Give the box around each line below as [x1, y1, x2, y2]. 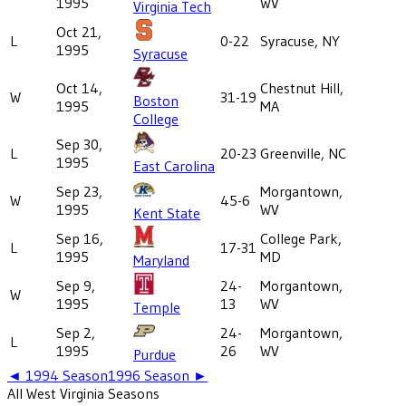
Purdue [133, 344, 176, 363]
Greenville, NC [260, 143, 346, 162]
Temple [133, 297, 180, 316]
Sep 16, [56, 228, 103, 247]
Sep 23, [56, 181, 102, 200]
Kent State [133, 203, 200, 222]
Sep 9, [56, 275, 95, 295]
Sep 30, [56, 134, 102, 153]
